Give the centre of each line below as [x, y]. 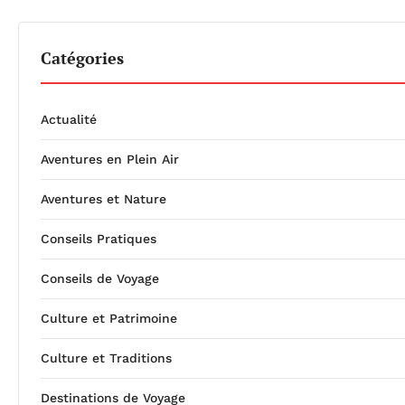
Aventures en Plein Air [110, 159]
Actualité [69, 119]
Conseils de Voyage [100, 278]
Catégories [82, 57]
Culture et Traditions [106, 358]
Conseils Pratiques [99, 238]
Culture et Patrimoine [109, 318]
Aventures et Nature [104, 198]
